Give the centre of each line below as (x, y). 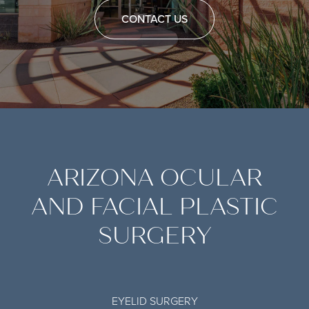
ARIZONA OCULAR (154, 178)
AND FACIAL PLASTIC (154, 207)
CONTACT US (154, 19)
